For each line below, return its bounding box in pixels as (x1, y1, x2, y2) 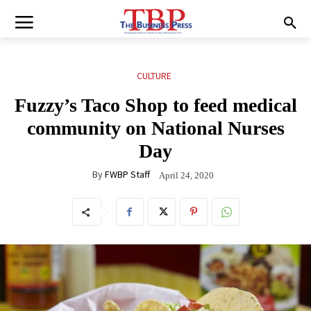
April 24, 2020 (159, 169, 214, 180)
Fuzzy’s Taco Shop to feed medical (14, 94, 297, 117)
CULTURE (136, 69, 171, 83)
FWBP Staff (105, 168, 150, 181)
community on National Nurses (26, 117, 285, 140)
